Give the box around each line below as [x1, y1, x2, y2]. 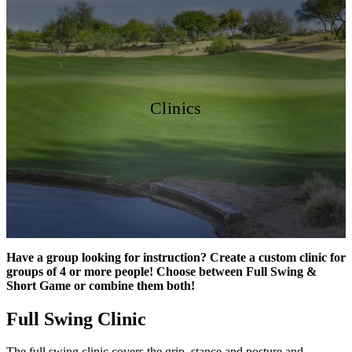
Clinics [150, 97, 202, 118]
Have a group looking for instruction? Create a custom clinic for [6, 250, 346, 264]
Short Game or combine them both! [6, 278, 195, 292]
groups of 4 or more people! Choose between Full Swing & [6, 264, 317, 278]
